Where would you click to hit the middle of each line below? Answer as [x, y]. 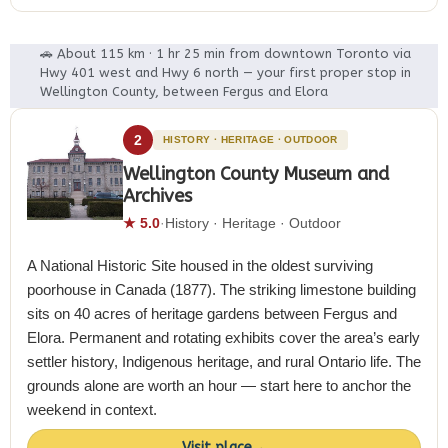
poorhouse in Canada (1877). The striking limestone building [221, 289]
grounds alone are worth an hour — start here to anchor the [219, 385]
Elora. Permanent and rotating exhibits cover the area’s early [223, 337]
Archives [157, 195]
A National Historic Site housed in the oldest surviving [200, 265]
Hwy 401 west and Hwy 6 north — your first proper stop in [225, 72]
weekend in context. [92, 409]
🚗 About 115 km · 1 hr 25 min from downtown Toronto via [225, 53]
